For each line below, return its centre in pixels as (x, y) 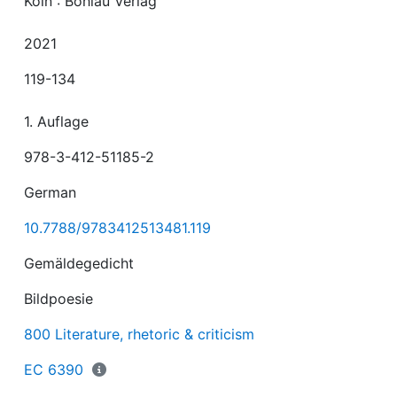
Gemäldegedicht (79, 263)
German (51, 192)
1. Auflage (57, 121)
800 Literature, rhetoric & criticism (140, 334)
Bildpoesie (59, 299)
